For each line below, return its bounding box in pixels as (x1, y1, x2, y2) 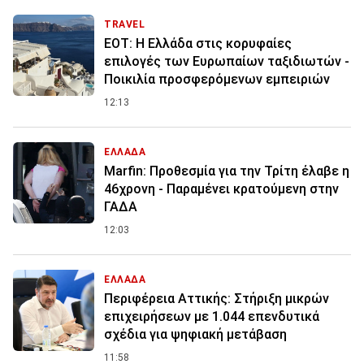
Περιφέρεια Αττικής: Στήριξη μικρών (104, 291, 329, 307)
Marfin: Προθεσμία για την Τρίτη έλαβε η (104, 163, 349, 180)
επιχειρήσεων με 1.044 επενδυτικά (104, 309, 319, 325)
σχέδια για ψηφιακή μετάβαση (104, 327, 287, 343)
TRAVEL (104, 19, 145, 31)
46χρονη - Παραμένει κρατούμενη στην (104, 181, 339, 197)
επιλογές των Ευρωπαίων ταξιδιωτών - (104, 54, 349, 70)
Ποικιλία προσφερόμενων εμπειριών (104, 71, 330, 88)
